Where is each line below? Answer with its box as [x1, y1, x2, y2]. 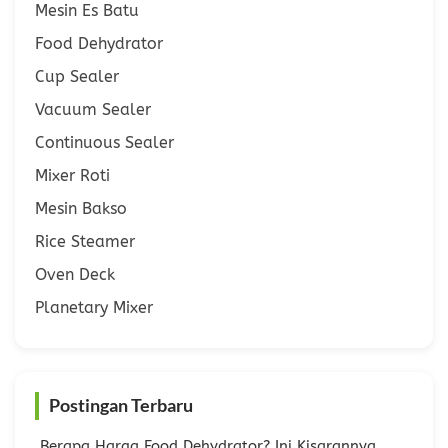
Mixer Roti [35, 165, 110, 185]
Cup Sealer [35, 66, 119, 86]
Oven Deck [35, 264, 115, 284]
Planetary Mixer [35, 297, 153, 317]
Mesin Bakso [35, 198, 127, 218]
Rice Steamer [35, 231, 135, 251]
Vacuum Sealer [35, 99, 151, 119]
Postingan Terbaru [49, 394, 193, 416]
